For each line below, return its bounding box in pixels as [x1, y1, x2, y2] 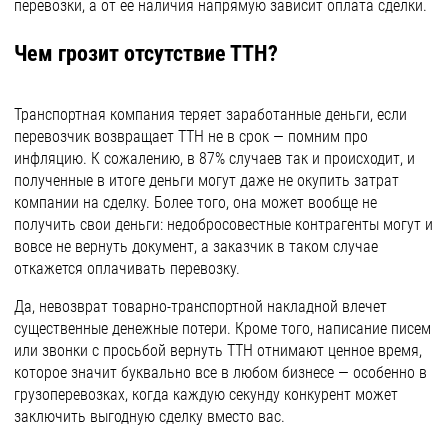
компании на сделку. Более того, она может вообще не [14, 193, 377, 212]
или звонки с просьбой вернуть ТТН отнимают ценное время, [14, 341, 422, 360]
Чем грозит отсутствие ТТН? [14, 41, 278, 66]
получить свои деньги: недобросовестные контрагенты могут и [14, 215, 433, 234]
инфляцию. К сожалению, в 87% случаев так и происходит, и [14, 149, 415, 168]
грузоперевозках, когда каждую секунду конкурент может [14, 385, 398, 404]
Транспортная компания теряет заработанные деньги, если [14, 105, 407, 124]
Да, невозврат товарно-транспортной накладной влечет [14, 297, 387, 316]
